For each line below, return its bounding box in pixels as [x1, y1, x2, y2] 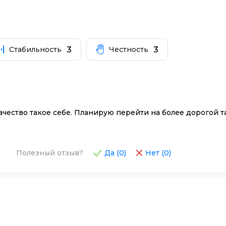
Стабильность [9, 45, 62, 54]
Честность [108, 45, 148, 54]
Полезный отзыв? [16, 148, 83, 158]
